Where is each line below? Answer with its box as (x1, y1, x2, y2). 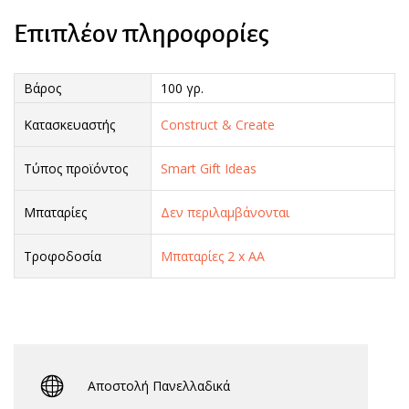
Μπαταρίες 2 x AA (161, 246, 265, 265)
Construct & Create (161, 115, 275, 133)
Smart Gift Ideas (161, 159, 257, 177)
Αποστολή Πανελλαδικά (88, 376, 230, 394)
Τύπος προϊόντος (24, 159, 128, 177)
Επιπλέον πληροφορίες (14, 19, 269, 47)
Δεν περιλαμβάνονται (161, 203, 289, 221)
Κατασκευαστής (24, 115, 115, 133)
